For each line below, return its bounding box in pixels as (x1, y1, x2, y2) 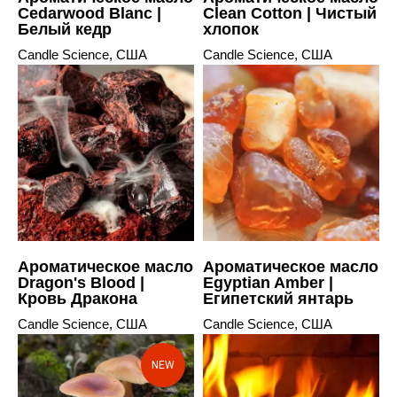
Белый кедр (18, 19, 112, 38)
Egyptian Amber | (203, 273, 333, 292)
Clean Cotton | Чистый (203, 4, 377, 22)
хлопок (203, 19, 259, 38)
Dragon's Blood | (18, 273, 144, 292)
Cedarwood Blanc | (18, 4, 161, 22)
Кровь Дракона (18, 289, 137, 307)
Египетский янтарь (203, 289, 354, 307)
